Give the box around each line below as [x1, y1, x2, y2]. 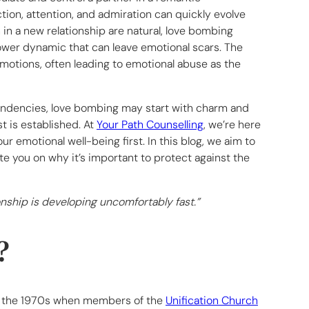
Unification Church [166, 292, 258, 308]
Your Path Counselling [97, 117, 203, 132]
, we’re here [203, 117, 261, 132]
